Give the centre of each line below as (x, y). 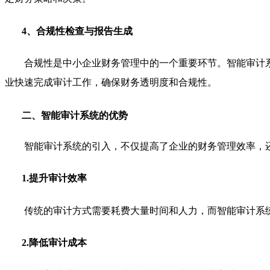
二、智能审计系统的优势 (75, 115)
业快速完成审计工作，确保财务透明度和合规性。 (111, 82)
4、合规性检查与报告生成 (77, 31)
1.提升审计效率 (54, 178)
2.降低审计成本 (54, 243)
